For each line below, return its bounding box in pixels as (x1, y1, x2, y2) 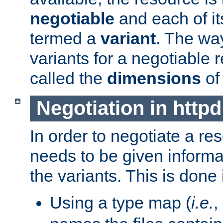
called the (30, 68, 107, 88)
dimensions (107, 68, 201, 88)
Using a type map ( (50, 193, 191, 213)
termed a (30, 28, 101, 48)
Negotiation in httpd (36, 97, 222, 119)
